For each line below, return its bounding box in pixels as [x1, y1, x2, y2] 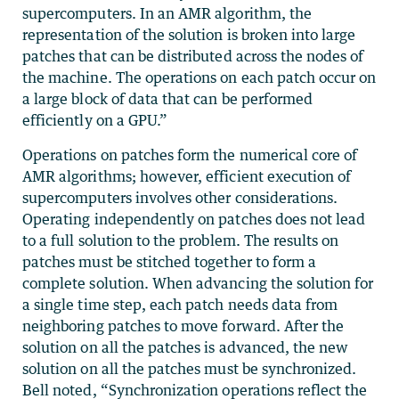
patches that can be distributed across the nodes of [22, 46, 364, 65]
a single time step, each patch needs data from [22, 295, 338, 313]
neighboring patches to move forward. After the [22, 316, 345, 335]
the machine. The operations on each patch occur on [22, 68, 377, 86]
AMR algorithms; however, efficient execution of [22, 167, 352, 185]
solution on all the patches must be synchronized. [22, 359, 357, 378]
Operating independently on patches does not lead [22, 209, 366, 228]
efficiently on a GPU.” [22, 110, 168, 129]
